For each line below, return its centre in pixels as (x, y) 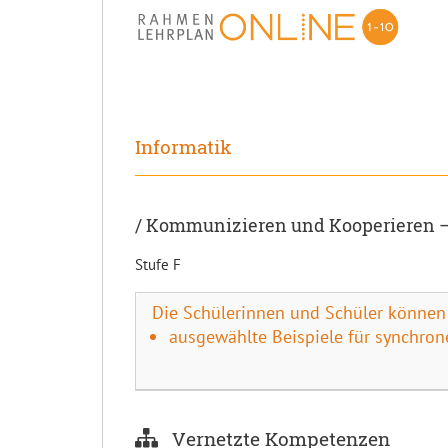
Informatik (183, 146)
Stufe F (158, 264)
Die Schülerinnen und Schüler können (299, 312)
